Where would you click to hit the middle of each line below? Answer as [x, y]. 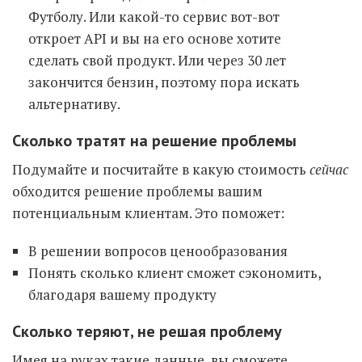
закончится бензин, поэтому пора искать [164, 82]
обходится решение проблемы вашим [137, 191]
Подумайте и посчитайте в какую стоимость [161, 169]
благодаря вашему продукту [122, 295]
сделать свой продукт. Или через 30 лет [157, 60]
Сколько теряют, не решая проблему [147, 331]
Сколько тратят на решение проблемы [154, 141]
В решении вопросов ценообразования [158, 251]
